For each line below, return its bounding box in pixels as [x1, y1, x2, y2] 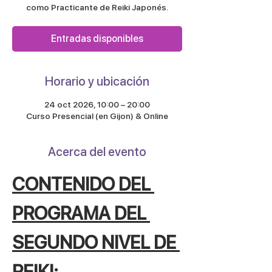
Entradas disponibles [51, 32, 143, 44]
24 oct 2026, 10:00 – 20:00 [44, 99, 150, 109]
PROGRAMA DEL [12, 202, 150, 224]
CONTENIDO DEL [12, 172, 154, 195]
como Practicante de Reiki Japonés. [26, 2, 168, 12]
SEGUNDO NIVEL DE [12, 231, 180, 253]
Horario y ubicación [45, 73, 149, 89]
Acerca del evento [48, 144, 146, 159]
